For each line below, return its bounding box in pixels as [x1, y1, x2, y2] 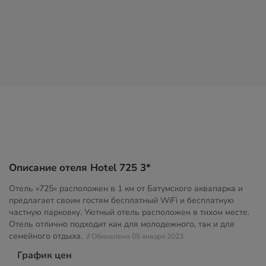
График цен [17, 249, 72, 262]
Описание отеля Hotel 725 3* [9, 161, 151, 175]
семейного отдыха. [9, 230, 85, 242]
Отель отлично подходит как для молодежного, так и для [9, 218, 235, 230]
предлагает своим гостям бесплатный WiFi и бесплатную [9, 195, 234, 206]
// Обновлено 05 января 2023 [87, 232, 183, 241]
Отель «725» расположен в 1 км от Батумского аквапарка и [9, 183, 243, 194]
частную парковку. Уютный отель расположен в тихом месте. [9, 207, 249, 218]
